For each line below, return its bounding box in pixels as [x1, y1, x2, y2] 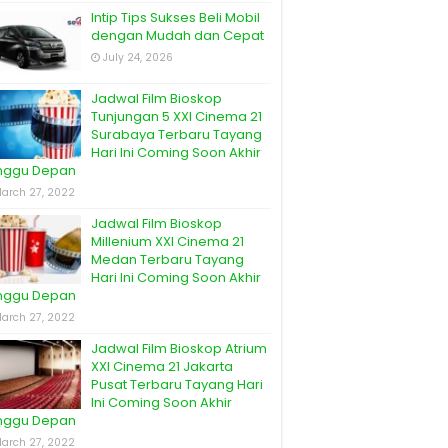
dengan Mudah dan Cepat [91, 26, 264, 46]
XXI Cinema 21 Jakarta [91, 357, 233, 377]
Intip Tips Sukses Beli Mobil [91, 8, 260, 28]
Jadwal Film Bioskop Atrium [91, 339, 267, 359]
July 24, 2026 [103, 50, 173, 66]
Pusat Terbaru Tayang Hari [91, 375, 263, 395]
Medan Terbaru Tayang [91, 250, 244, 270]
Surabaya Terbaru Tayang [91, 125, 262, 145]
